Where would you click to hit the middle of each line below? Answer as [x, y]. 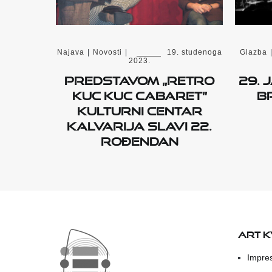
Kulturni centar [139, 109]
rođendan [139, 139]
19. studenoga [194, 52]
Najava [70, 52]
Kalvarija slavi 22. [139, 124]
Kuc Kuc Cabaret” [139, 93]
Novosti [107, 52]
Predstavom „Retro [139, 78]
